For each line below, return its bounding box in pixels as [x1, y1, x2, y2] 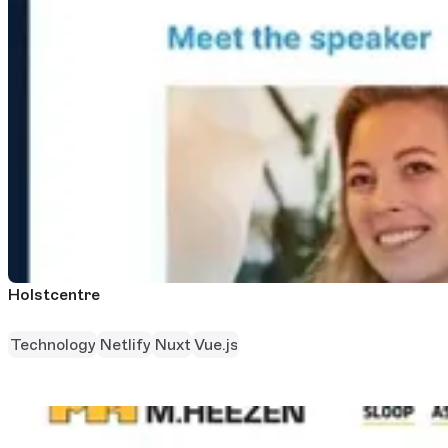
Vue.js [193, 334, 238, 354]
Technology [9, 334, 96, 354]
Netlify [98, 334, 151, 354]
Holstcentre [8, 285, 100, 305]
